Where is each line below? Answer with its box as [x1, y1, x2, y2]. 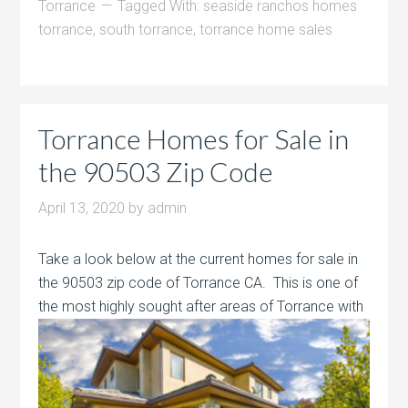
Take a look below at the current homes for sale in [38, 250, 359, 268]
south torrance [99, 20, 194, 38]
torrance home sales [199, 20, 333, 38]
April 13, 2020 [38, 199, 126, 217]
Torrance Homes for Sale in [38, 121, 350, 155]
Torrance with [273, 297, 364, 315]
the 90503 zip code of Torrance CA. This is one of [38, 273, 359, 291]
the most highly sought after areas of [38, 297, 274, 315]
